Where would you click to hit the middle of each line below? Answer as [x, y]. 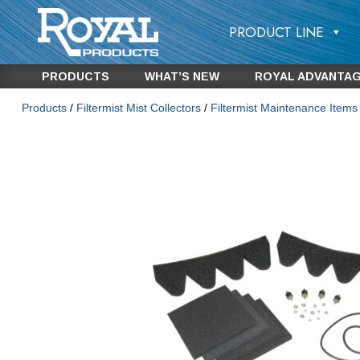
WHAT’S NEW [182, 76]
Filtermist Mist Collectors [138, 108]
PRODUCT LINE [276, 32]
